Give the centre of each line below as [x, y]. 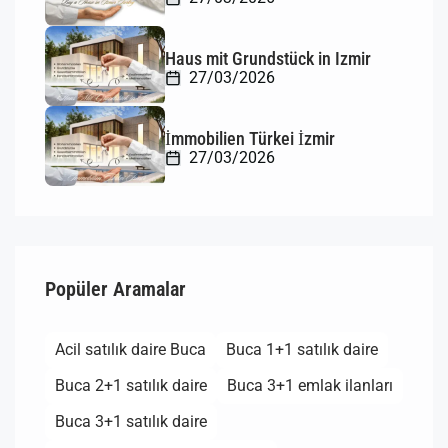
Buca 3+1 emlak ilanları [310, 385]
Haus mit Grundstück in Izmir [268, 58]
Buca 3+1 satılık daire [131, 421]
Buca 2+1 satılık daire [131, 385]
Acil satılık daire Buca [130, 349]
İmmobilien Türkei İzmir [250, 138]
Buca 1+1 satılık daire [302, 349]
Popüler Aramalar [115, 289]
